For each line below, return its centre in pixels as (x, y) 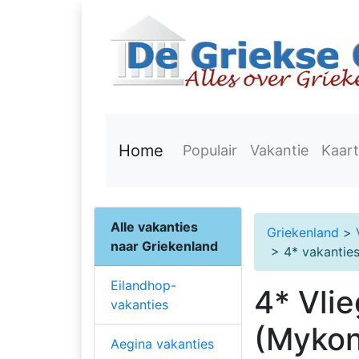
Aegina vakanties (162, 343)
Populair (210, 151)
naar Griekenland (164, 246)
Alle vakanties (154, 226)
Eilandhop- (143, 285)
